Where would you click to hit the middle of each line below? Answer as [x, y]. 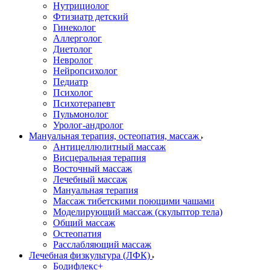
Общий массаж [84, 223]
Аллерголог [77, 38]
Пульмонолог [81, 114]
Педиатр [71, 82]
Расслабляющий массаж [102, 244]
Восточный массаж [93, 168]
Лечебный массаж [90, 179]
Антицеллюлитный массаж [109, 147]
